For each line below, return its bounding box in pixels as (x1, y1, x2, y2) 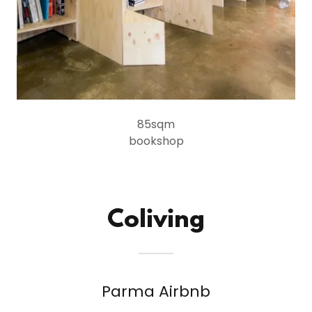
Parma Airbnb (102, 281, 210, 302)
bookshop (128, 133, 184, 149)
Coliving (107, 207, 205, 235)
